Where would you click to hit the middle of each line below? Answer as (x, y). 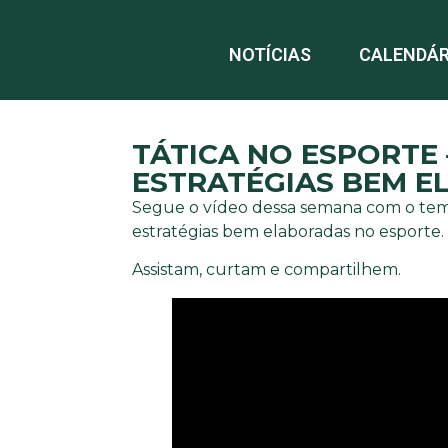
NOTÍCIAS (269, 54)
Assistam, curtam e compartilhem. (266, 270)
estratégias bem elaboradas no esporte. (288, 231)
